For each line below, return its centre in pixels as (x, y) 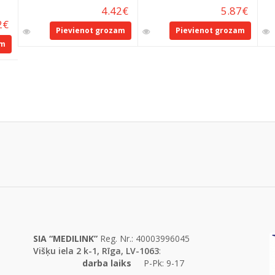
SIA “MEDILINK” (67, 238)
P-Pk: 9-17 (164, 263)
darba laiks (107, 263)
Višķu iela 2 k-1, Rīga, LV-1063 (96, 250)
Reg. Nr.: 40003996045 (145, 238)
